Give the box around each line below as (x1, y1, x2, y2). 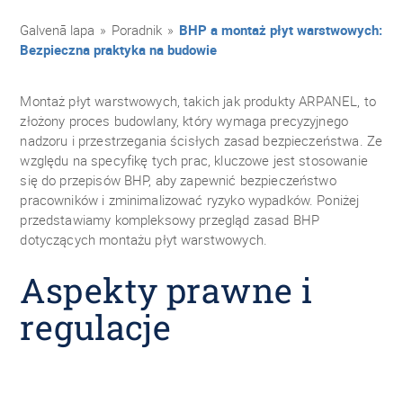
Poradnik (112, 21, 163, 39)
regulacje (20, 304, 172, 349)
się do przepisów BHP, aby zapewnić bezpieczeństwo (20, 171, 336, 189)
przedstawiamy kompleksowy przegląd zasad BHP (20, 210, 320, 228)
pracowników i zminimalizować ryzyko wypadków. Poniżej (20, 191, 360, 209)
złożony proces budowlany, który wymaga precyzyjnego (20, 112, 349, 130)
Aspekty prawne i (20, 267, 313, 312)
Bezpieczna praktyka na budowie (20, 40, 218, 58)
